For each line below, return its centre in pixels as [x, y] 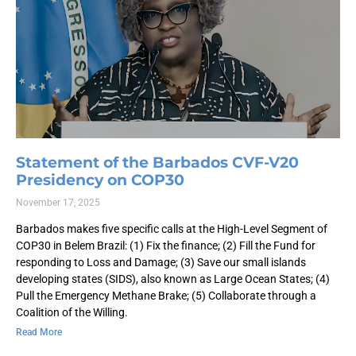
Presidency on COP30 [100, 180]
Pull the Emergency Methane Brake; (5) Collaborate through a [166, 295]
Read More [39, 332]
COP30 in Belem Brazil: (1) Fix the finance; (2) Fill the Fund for [166, 245]
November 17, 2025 [58, 202]
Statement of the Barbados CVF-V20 [157, 162]
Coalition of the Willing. [72, 312]
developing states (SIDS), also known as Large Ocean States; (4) [173, 279]
